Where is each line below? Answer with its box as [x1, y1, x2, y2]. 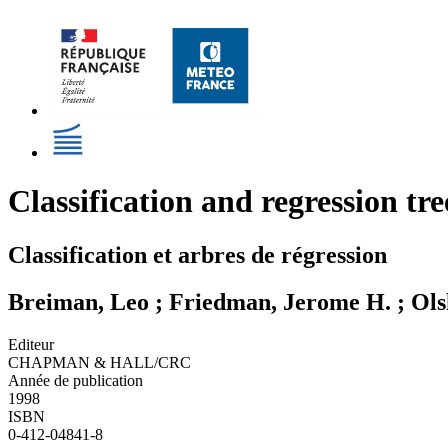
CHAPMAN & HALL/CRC [8, 353, 191, 371]
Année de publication [8, 371, 143, 389]
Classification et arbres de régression [8, 241, 387, 268]
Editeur [8, 335, 54, 353]
